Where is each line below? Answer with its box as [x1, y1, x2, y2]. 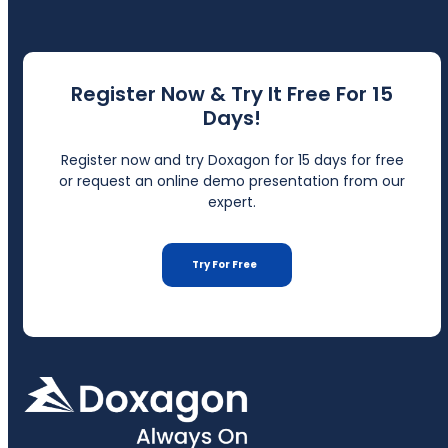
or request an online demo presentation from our [59, 170, 405, 191]
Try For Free [192, 256, 257, 272]
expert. [208, 191, 256, 212]
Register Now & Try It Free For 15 [71, 79, 393, 108]
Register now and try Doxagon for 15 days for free [60, 149, 404, 170]
